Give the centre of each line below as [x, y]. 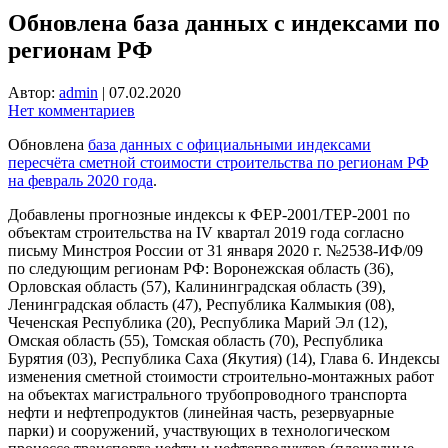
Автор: [33, 92]
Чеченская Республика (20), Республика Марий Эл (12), [198, 322]
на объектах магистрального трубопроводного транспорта [207, 394]
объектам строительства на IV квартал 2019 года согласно [206, 232]
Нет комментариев [71, 110]
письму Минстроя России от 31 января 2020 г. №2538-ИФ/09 [215, 250]
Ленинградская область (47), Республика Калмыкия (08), [201, 304]
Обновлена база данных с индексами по [224, 22]
